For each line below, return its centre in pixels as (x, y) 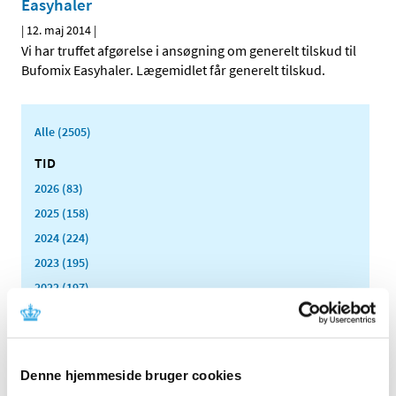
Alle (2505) (63, 132)
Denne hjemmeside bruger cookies (131, 375)
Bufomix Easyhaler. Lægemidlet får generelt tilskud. (173, 70)
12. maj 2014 (59, 30)
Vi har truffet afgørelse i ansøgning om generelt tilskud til (189, 51)
